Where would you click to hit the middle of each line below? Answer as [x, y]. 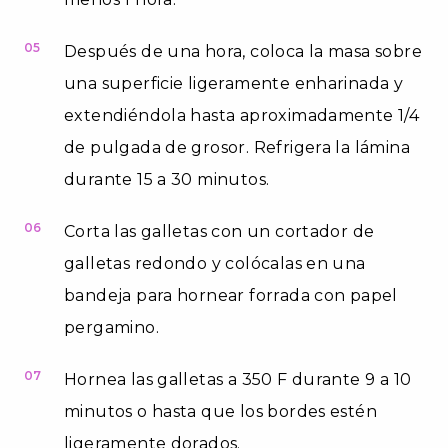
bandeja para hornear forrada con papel [231, 295]
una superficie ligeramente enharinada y [234, 83]
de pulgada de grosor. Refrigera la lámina [237, 147]
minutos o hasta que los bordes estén [221, 411]
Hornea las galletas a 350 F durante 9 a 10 [238, 379]
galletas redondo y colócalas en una [215, 263]
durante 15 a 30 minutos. [167, 179]
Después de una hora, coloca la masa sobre [243, 51]
